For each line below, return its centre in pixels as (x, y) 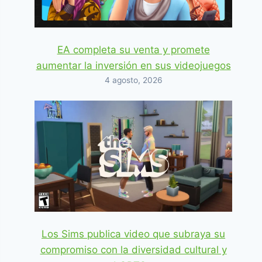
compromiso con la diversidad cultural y (133, 249)
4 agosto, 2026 (133, 80)
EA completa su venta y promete (133, 49)
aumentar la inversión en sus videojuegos (133, 65)
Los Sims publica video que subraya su (134, 234)
